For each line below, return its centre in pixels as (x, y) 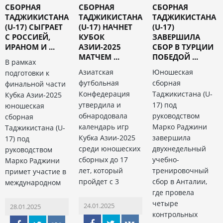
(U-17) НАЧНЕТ (105, 27)
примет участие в (36, 172)
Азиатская (96, 72)
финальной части (35, 84)
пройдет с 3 (99, 182)
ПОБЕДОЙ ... (175, 57)
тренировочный (180, 171)
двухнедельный (179, 149)
